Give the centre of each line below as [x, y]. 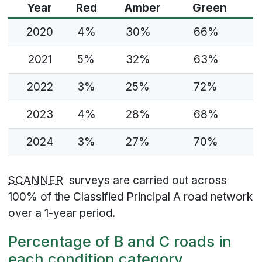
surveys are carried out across [145, 181]
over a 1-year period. [62, 213]
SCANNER [36, 181]
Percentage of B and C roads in [120, 242]
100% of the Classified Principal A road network [131, 197]
